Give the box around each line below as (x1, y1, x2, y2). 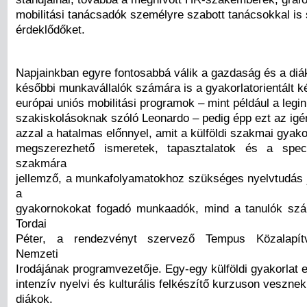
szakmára (16, 156, 66, 170)
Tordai (16, 216, 47, 230)
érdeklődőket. (16, 22, 85, 36)
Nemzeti (16, 246, 58, 260)
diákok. (16, 291, 53, 306)
